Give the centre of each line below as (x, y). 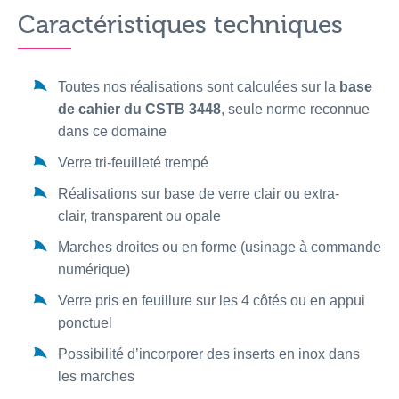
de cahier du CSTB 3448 (139, 110)
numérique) (94, 270)
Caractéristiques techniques (180, 25)
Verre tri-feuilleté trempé (133, 163)
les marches (96, 377)
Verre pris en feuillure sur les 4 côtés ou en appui (212, 301)
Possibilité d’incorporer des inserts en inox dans (209, 354)
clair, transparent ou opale (139, 216)
